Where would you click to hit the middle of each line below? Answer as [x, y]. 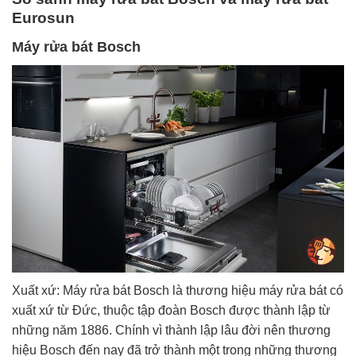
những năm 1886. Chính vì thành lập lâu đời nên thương [171, 331]
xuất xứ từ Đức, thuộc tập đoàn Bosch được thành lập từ [171, 311]
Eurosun [43, 18]
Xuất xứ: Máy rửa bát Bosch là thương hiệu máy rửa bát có [178, 291]
